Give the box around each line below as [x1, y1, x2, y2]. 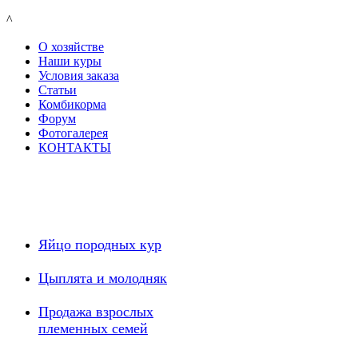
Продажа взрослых [38, 304, 153, 320]
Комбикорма [38, 97, 106, 111]
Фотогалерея [38, 126, 108, 140]
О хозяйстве [38, 40, 104, 54]
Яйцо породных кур [38, 237, 161, 253]
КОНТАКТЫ [38, 141, 111, 154]
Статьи [38, 83, 77, 97]
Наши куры [38, 54, 101, 68]
